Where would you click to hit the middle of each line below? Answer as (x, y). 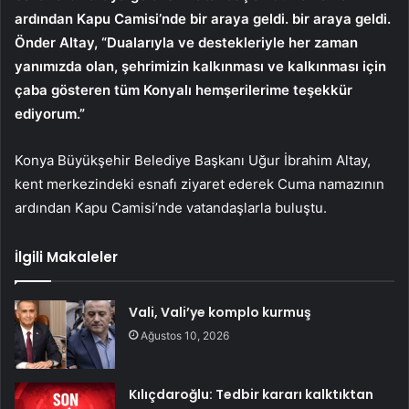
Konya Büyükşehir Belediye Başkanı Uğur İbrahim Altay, (193, 160)
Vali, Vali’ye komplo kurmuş (220, 312)
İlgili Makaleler (66, 257)
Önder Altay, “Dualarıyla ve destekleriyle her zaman (186, 42)
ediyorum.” (50, 113)
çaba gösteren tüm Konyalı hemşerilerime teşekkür (184, 89)
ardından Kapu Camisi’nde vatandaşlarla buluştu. (171, 207)
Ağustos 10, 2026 (185, 335)
